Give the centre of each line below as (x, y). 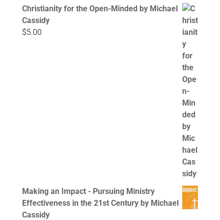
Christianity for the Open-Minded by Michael (100, 9)
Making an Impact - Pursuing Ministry (88, 192)
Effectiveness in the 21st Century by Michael (100, 203)
